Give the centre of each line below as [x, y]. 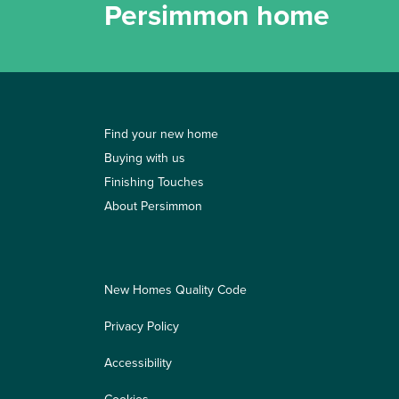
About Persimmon [153, 207]
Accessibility [138, 363]
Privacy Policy [142, 327]
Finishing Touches [154, 183]
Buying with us [145, 159]
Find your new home [161, 134]
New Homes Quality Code [175, 290]
